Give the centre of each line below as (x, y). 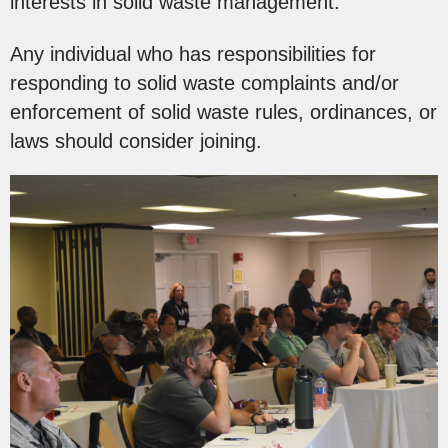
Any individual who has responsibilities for (193, 54)
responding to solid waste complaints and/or (204, 83)
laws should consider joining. (136, 141)
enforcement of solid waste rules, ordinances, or (223, 112)
